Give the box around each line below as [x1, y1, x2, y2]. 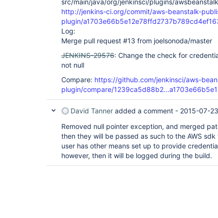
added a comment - [113, 107, 180, 115]
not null [61, 61, 84, 69]
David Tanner [71, 107, 113, 115]
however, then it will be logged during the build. [61, 151, 212, 160]
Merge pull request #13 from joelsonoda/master [61, 36, 212, 45]
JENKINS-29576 [61, 51, 114, 59]
